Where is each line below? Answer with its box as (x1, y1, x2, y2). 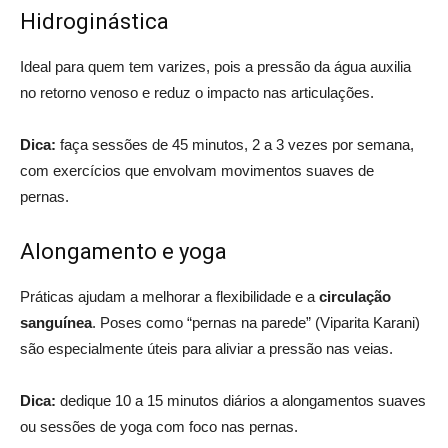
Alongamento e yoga (20, 238, 227, 264)
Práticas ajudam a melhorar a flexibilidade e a (20, 287, 319, 305)
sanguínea (20, 313, 92, 331)
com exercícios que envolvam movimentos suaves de (20, 161, 374, 179)
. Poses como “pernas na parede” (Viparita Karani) (92, 313, 420, 331)
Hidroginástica (20, 8, 174, 34)
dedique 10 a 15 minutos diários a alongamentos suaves (56, 391, 426, 409)
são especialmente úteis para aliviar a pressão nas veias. (20, 339, 397, 357)
